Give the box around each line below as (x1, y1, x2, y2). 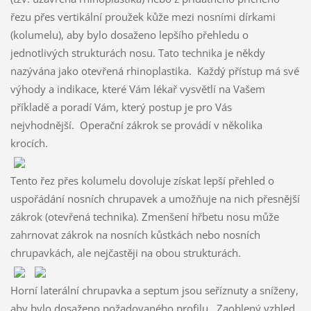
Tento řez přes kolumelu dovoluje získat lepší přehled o (10, 173, 274, 187)
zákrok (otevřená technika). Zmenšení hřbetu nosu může (10, 209, 279, 224)
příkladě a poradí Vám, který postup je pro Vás (10, 99, 232, 114)
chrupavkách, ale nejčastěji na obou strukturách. (10, 245, 241, 260)
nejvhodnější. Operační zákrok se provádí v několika (10, 117, 262, 132)
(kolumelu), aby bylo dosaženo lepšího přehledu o (10, 27, 249, 42)
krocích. (10, 135, 51, 150)
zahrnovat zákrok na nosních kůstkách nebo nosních (10, 227, 260, 242)
